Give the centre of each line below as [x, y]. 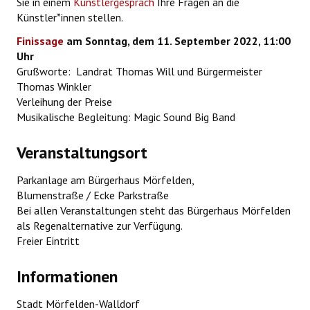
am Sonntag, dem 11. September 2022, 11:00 [177, 41]
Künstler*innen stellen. [70, 18]
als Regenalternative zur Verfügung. [100, 226]
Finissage [40, 41]
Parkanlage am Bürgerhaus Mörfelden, [106, 180]
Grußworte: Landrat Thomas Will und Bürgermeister [139, 72]
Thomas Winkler [54, 87]
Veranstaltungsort [82, 153]
